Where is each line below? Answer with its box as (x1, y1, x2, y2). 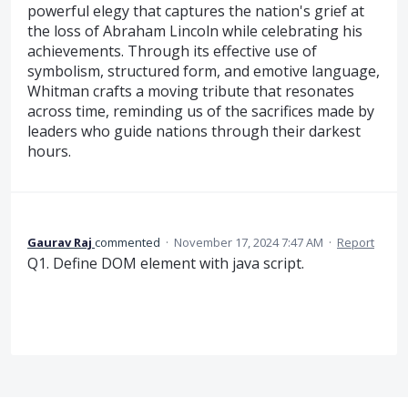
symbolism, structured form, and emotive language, (27, 61, 380, 82)
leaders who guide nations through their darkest (27, 121, 361, 142)
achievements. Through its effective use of (27, 41, 317, 62)
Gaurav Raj (27, 233, 92, 250)
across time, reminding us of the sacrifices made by (27, 101, 374, 122)
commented (95, 233, 163, 250)
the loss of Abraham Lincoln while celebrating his (27, 21, 362, 42)
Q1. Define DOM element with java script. (27, 252, 304, 273)
